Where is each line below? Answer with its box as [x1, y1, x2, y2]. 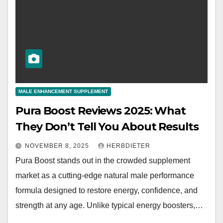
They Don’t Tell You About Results [15, 120, 199, 133]
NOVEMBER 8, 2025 [25, 142, 91, 149]
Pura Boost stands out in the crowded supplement [15, 156, 190, 165]
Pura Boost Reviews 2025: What [15, 104, 186, 117]
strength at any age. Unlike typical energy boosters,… [15, 201, 203, 210]
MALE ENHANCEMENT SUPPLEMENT [18, 89, 108, 94]
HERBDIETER [107, 142, 150, 149]
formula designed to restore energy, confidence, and [15, 186, 198, 195]
